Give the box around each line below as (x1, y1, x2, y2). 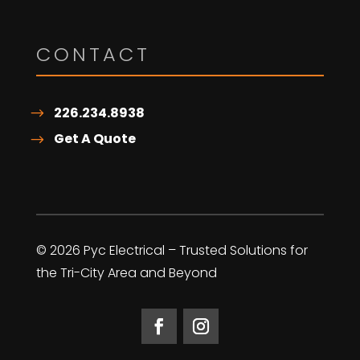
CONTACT (35, 40, 150, 67)
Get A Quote (53, 129, 136, 149)
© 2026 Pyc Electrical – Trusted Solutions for (35, 240, 308, 260)
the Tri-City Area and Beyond (35, 263, 217, 282)
